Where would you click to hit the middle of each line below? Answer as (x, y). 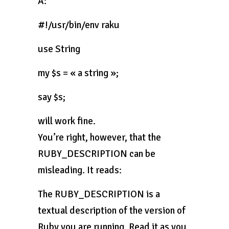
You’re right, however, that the (99, 138)
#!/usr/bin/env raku (79, 25)
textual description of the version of (112, 211)
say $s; (52, 97)
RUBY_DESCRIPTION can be (97, 154)
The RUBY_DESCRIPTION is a (99, 194)
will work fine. (67, 121)
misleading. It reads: (80, 170)
